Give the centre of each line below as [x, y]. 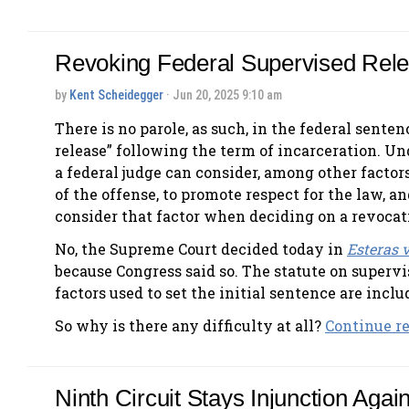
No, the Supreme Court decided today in [201, 248]
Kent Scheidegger [116, 95]
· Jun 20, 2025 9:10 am [223, 95]
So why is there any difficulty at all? [190, 325]
